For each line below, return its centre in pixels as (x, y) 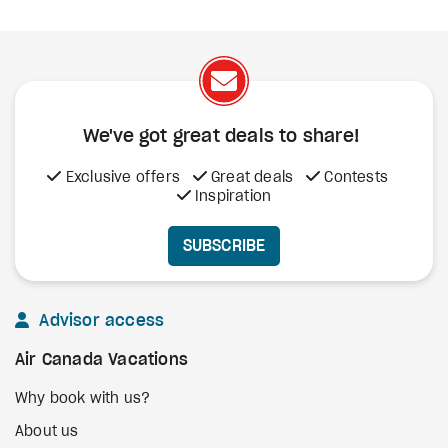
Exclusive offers (121, 178)
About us (47, 432)
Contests (354, 178)
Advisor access (99, 321)
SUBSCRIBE (224, 245)
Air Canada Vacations (101, 360)
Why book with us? (83, 399)
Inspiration (231, 197)
